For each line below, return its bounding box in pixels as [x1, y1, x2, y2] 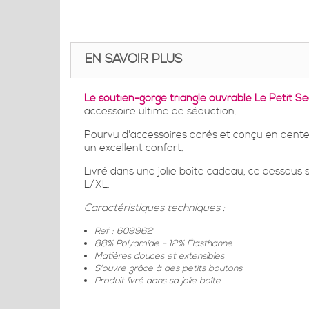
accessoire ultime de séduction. [84, 104, 237, 118]
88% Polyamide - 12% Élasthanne [94, 237, 232, 249]
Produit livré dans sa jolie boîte [94, 275, 221, 286]
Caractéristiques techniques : [84, 201, 225, 215]
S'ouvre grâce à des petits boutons [94, 262, 242, 274]
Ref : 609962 [94, 225, 153, 237]
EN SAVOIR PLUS [85, 50, 182, 67]
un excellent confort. [84, 141, 183, 154]
